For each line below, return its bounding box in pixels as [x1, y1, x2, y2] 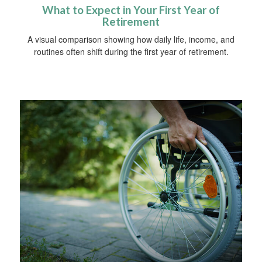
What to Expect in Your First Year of [42, 4, 220, 17]
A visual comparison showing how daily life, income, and [27, 33, 235, 46]
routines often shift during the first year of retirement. [33, 46, 229, 58]
